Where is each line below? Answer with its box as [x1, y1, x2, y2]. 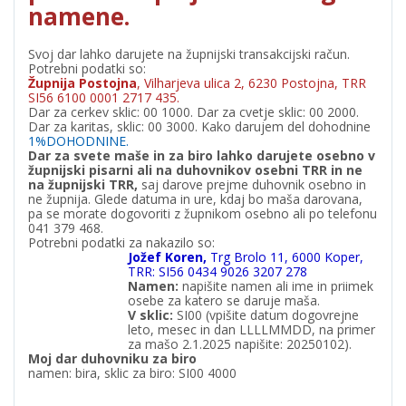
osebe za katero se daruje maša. [128, 292, 320, 309]
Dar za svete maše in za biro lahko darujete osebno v [28, 147, 375, 164]
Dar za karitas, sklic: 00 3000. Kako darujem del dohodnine [28, 118, 371, 135]
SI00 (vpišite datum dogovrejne [173, 306, 359, 324]
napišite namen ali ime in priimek [179, 277, 373, 295]
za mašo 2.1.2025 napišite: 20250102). [128, 335, 352, 353]
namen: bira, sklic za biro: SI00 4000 [28, 364, 237, 382]
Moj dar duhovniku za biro [28, 350, 197, 367]
